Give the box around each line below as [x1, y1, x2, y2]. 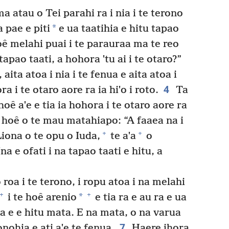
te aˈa [108, 130, 136, 142]
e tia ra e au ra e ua [93, 191, 187, 203]
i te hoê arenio [5, 191, 77, 203]
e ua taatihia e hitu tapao [56, 22, 179, 35]
